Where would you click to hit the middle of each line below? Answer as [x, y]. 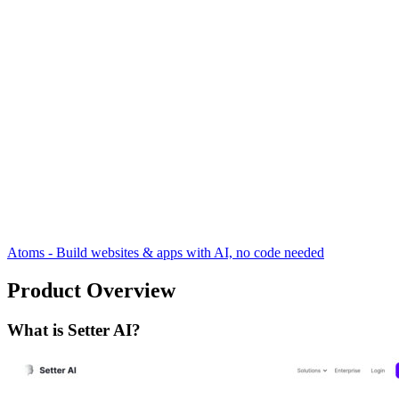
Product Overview [91, 291]
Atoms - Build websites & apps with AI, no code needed [166, 253]
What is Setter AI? [74, 330]
